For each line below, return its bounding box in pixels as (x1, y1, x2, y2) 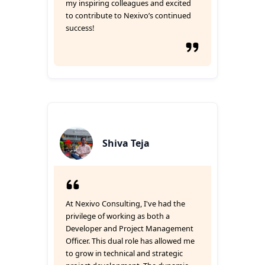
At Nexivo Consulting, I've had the (66, 198, 185, 209)
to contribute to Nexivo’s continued (66, 10, 191, 21)
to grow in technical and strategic (66, 248, 183, 258)
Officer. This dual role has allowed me (66, 235, 195, 246)
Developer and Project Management (66, 223, 193, 234)
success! (66, 22, 94, 33)
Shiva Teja (102, 137, 150, 150)
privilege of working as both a (66, 211, 170, 221)
